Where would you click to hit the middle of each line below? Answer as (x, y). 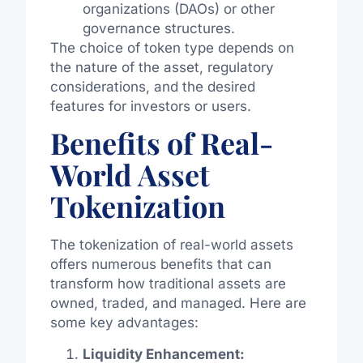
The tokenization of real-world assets (171, 245)
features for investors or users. (150, 106)
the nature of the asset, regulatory (162, 67)
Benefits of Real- (161, 143)
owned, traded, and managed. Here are (178, 303)
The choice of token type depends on (172, 47)
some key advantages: (124, 323)
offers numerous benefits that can (160, 265)
